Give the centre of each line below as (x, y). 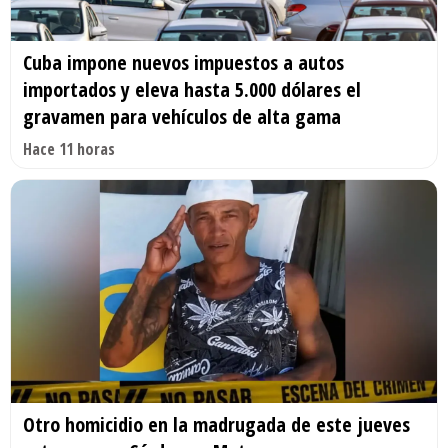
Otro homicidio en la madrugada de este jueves (216, 425)
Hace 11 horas (69, 148)
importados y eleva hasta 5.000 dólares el (192, 89)
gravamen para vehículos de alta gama (182, 116)
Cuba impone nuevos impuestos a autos (183, 62)
